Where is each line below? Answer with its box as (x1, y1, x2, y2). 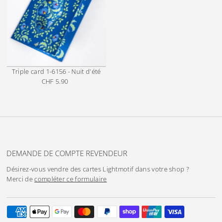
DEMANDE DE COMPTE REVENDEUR (6, 148, 128, 158)
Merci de (6, 174, 35, 183)
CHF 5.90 (41, 77, 68, 86)
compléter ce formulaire (34, 174, 107, 183)
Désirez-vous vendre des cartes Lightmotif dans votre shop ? (6, 165, 189, 173)
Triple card (11, 67, 45, 76)
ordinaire (56, 87, 85, 96)
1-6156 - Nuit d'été (46, 67, 101, 76)
